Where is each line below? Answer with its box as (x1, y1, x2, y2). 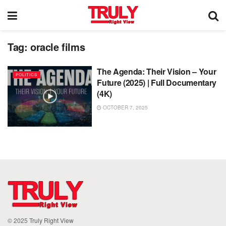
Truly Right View (29, 215, 74, 224)
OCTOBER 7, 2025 (101, 104, 148, 111)
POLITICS (16, 72, 37, 77)
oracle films (30, 39, 85, 54)
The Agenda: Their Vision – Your (97, 66, 216, 77)
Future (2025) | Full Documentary (97, 77, 216, 88)
